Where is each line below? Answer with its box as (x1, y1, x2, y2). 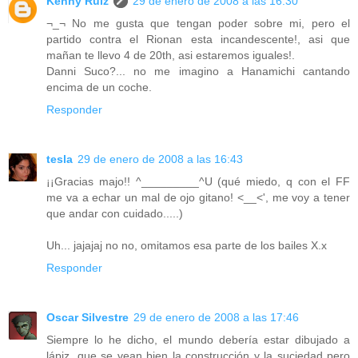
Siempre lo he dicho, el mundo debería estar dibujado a (46, 332, 350, 346)
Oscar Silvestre (46, 310, 129, 324)
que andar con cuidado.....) (46, 206, 183, 220)
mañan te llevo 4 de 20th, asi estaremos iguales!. (46, 48, 295, 62)
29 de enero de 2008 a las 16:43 (78, 152, 243, 165)
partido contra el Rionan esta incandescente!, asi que (46, 32, 350, 46)
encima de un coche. (46, 80, 152, 93)
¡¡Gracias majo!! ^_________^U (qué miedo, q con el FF (46, 174, 350, 188)
